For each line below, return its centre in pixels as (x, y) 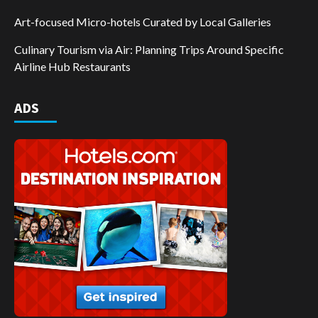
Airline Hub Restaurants (72, 67)
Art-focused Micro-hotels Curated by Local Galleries (143, 22)
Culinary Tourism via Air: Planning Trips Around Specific (149, 50)
